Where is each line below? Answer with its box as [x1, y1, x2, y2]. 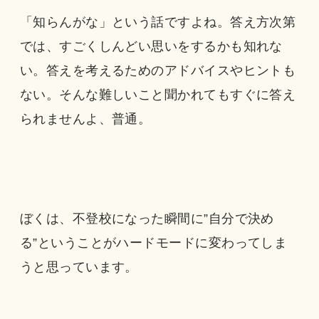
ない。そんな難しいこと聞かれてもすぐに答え [19, 88, 296, 103]
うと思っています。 [19, 260, 138, 275]
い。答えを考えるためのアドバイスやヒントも [19, 63, 296, 78]
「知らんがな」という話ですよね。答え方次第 [19, 15, 296, 30]
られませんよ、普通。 [19, 112, 152, 127]
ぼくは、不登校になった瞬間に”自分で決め [19, 211, 274, 226]
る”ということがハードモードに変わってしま [19, 236, 288, 251]
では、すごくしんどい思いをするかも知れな [19, 39, 283, 54]
